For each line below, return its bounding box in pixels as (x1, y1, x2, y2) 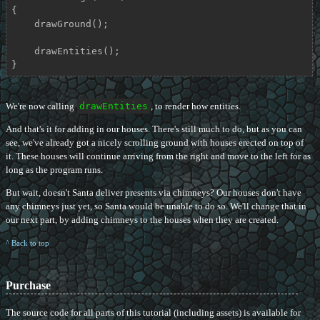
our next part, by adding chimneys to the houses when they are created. (6, 214, 279, 226)
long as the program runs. (6, 164, 103, 176)
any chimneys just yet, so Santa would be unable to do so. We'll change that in (6, 201, 306, 212)
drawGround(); (11, 18, 34, 29)
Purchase (6, 279, 51, 292)
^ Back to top (6, 239, 49, 248)
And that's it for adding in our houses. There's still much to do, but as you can (6, 124, 302, 135)
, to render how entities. (151, 101, 241, 112)
